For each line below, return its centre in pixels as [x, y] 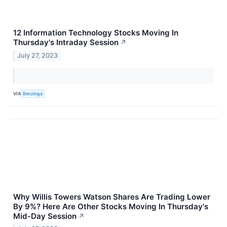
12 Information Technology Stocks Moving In [96, 32]
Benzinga [33, 94]
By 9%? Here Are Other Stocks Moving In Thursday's [111, 206]
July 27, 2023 [38, 55]
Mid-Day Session [45, 216]
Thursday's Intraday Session [66, 42]
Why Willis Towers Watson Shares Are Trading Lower [112, 197]
